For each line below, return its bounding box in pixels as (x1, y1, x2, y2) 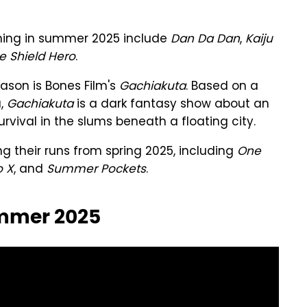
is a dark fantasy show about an (73, 95, 269, 114)
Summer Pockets (47, 160, 146, 180)
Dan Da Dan (171, 30, 240, 49)
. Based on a (186, 77, 258, 97)
